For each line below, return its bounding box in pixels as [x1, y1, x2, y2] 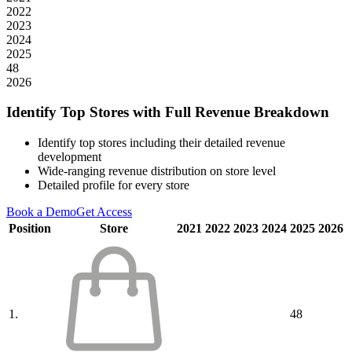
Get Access [76, 205, 132, 219]
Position [9, 222, 51, 236]
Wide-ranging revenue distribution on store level [38, 164, 276, 178]
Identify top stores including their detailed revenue [38, 136, 285, 150]
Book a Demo [6, 205, 76, 219]
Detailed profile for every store [38, 178, 189, 192]
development [38, 150, 101, 164]
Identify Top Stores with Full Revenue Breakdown [6, 104, 329, 121]
